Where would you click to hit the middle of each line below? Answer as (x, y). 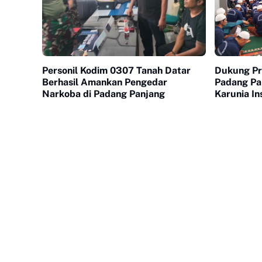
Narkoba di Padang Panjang (104, 94)
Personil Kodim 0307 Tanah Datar (116, 71)
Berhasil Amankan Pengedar (83, 82)
